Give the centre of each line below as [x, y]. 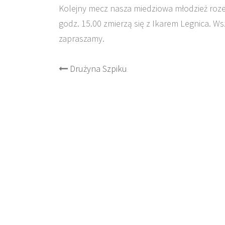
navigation [102, 90]
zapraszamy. [82, 38]
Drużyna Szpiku [98, 69]
